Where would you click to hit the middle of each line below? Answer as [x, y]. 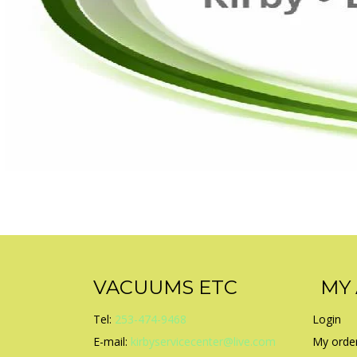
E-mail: [112, 341]
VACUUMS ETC [165, 287]
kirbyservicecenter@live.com [203, 341]
